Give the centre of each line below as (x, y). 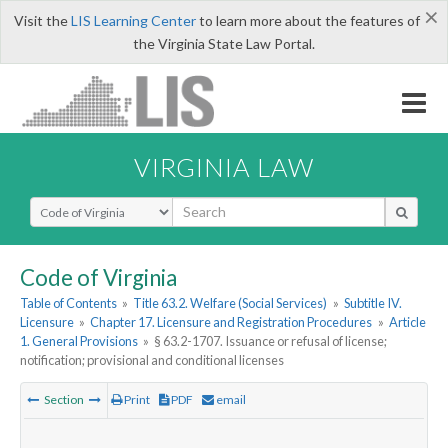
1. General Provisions (79, 341)
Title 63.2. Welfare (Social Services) (230, 303)
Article (407, 322)
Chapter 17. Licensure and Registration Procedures (231, 322)
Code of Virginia (98, 277)
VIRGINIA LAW (224, 166)
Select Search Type (89, 205)
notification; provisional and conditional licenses (152, 360)
